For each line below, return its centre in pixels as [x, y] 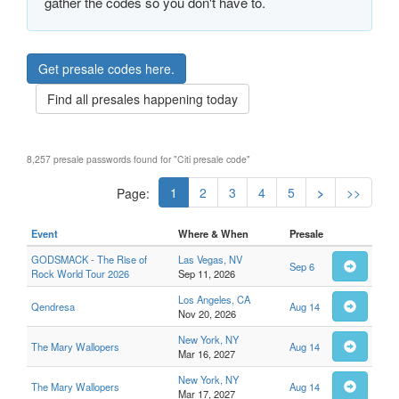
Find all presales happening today [142, 99]
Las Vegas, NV [210, 259]
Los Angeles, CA [214, 299]
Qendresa [53, 306]
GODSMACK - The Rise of [89, 259]
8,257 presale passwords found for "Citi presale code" [138, 159]
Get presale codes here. [106, 69]
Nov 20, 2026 [207, 313]
